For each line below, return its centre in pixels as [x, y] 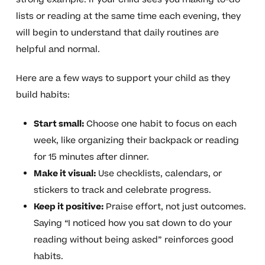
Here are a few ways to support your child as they [123, 79]
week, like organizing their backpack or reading [136, 141]
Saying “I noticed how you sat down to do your [132, 224]
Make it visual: [64, 174]
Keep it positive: [68, 207]
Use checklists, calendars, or [159, 174]
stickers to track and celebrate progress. [122, 190]
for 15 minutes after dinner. [91, 157]
